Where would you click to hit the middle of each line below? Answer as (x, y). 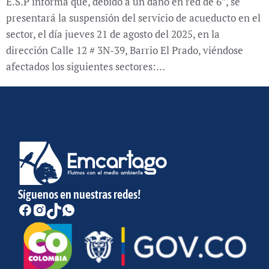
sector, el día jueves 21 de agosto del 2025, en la (113, 34)
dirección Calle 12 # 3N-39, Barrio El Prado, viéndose (125, 50)
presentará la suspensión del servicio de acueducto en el (133, 17)
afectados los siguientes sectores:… (86, 66)
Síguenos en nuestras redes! (79, 194)
